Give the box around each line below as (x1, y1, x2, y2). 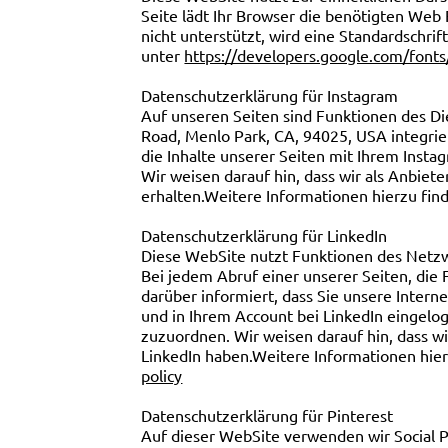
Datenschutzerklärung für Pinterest (141, 405, 394, 426)
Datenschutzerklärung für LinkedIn (141, 225, 388, 246)
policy (141, 365, 183, 386)
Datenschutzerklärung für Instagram (141, 85, 399, 106)
